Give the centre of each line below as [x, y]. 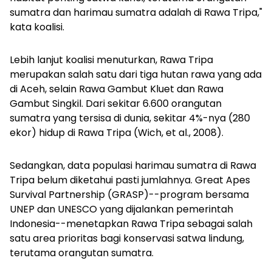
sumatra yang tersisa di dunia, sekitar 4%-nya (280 [130, 118]
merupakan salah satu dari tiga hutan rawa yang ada [136, 75]
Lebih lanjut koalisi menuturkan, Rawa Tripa [111, 60]
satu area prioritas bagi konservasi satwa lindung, [127, 239]
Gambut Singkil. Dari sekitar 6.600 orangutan [116, 104]
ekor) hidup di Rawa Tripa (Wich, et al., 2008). [117, 133]
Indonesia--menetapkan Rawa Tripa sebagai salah [131, 224]
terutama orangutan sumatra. [82, 253]
